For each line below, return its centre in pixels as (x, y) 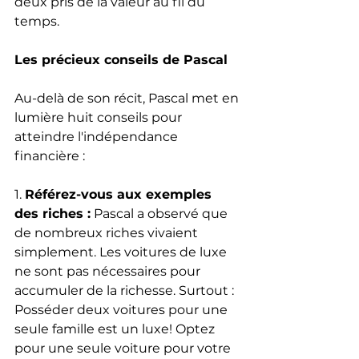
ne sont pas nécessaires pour (109, 271)
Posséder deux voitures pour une (123, 309)
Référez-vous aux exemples (120, 194)
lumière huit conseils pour (100, 117)
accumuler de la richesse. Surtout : (126, 290)
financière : (50, 155)
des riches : (52, 213)
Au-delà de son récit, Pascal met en (128, 98)
